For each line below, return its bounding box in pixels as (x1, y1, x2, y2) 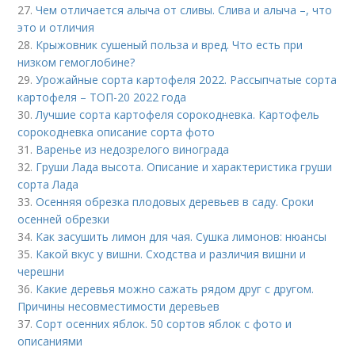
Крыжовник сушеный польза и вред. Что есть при (36, 36, 303, 52)
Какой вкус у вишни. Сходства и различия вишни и (36, 246, 307, 261)
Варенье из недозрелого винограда (36, 141, 230, 157)
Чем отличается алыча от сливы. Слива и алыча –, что (36, 2, 333, 17)
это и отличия (17, 19, 95, 35)
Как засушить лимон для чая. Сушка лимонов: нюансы (36, 228, 327, 244)
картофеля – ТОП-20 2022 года (17, 89, 187, 105)
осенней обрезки (17, 211, 110, 227)
